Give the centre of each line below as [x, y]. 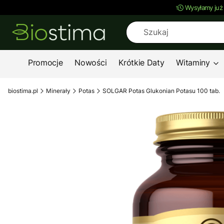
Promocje [45, 62]
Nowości [91, 62]
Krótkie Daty [141, 62]
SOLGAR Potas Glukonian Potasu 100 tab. [161, 90]
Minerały [58, 90]
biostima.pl [23, 90]
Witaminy [193, 62]
